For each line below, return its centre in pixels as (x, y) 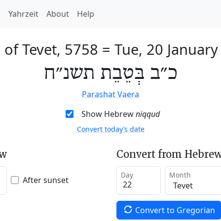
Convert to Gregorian (175, 210)
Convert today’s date (110, 129)
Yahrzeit (23, 14)
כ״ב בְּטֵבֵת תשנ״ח (110, 74)
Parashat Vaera (110, 94)
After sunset (46, 180)
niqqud (147, 114)
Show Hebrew (108, 114)
